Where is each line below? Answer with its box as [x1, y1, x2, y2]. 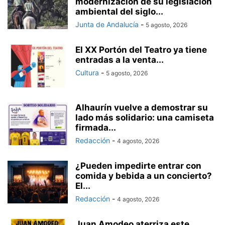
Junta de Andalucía [75, 20, 139, 29]
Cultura [75, 68, 99, 77]
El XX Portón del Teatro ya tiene [75, 45, 207, 55]
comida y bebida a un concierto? [75, 171, 212, 181]
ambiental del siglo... [75, 7, 163, 17]
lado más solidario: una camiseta [75, 113, 214, 123]
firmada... [75, 123, 116, 133]
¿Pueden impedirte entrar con [75, 161, 201, 171]
